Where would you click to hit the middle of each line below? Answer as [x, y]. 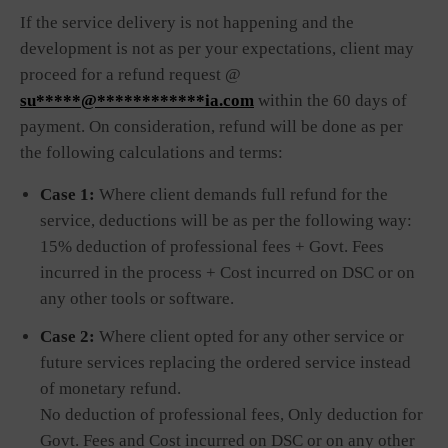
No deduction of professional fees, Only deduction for [231, 414]
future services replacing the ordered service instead [225, 362]
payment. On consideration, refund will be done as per [211, 126]
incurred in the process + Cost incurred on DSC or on [227, 272]
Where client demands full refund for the [241, 194]
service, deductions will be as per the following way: [226, 220]
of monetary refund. [110, 388]
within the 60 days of [330, 100]
